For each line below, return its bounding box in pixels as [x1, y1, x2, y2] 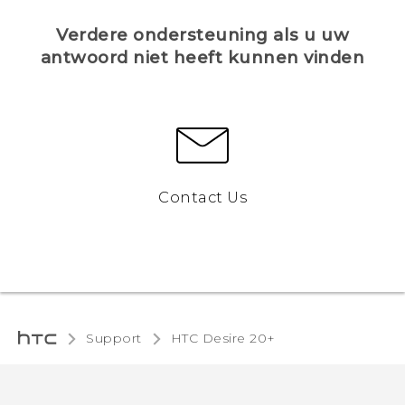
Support [86, 330, 142, 347]
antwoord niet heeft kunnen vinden [40, 47, 365, 69]
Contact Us [158, 188, 247, 207]
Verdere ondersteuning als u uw [56, 24, 349, 46]
